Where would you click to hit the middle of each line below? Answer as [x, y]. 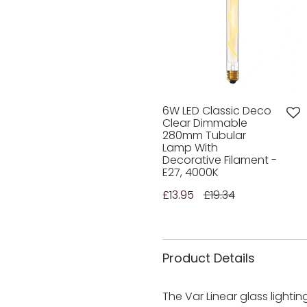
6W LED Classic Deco [217, 111]
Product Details [208, 258]
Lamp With [190, 148]
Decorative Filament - [219, 160]
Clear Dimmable [205, 123]
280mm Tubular [204, 136]
